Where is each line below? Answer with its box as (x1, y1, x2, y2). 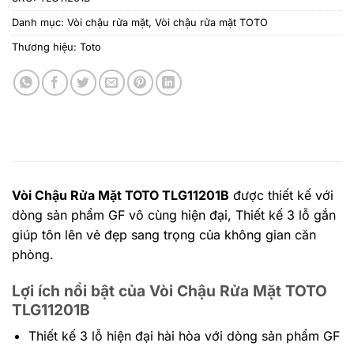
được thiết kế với (229, 186, 333, 203)
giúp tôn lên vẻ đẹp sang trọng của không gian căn (12, 226, 316, 243)
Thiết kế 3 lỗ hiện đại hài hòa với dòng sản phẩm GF (28, 328, 340, 345)
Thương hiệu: (12, 40, 80, 53)
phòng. (12, 246, 54, 262)
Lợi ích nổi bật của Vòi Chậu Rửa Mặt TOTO (12, 281, 327, 300)
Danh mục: (12, 16, 67, 28)
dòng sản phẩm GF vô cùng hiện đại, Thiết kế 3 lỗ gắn (12, 206, 336, 223)
